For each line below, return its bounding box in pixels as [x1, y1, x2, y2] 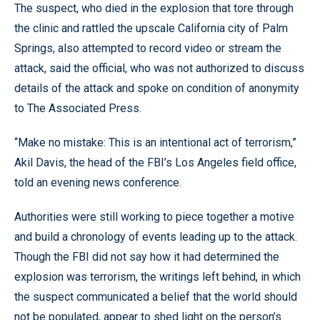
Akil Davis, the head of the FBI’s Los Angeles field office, [14, 155, 296, 169]
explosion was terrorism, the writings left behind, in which [14, 269, 301, 284]
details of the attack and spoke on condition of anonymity [14, 81, 299, 95]
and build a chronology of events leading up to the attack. [14, 229, 297, 244]
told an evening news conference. [14, 175, 181, 189]
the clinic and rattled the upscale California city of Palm [14, 21, 288, 35]
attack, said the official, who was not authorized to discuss [14, 61, 304, 75]
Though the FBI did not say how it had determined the [14, 249, 279, 264]
